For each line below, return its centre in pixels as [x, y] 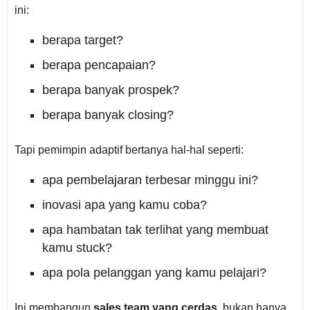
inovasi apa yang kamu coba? [124, 204]
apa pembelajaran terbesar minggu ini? [150, 180]
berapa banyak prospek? [110, 90]
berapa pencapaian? [99, 65]
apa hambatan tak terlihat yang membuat [155, 229]
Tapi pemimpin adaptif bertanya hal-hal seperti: [129, 149]
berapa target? [82, 40]
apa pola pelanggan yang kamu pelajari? [154, 272]
